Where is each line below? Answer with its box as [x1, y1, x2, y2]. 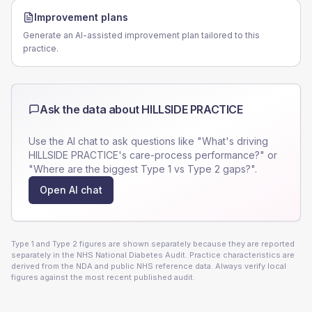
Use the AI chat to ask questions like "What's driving [29, 135, 268, 147]
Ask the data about [40, 102, 142, 116]
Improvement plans [34, 11, 128, 23]
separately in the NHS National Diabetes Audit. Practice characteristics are [11, 250, 295, 260]
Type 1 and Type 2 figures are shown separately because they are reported [11, 239, 295, 249]
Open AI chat [40, 184, 102, 196]
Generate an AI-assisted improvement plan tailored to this [23, 30, 260, 40]
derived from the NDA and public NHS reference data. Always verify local [11, 261, 286, 271]
